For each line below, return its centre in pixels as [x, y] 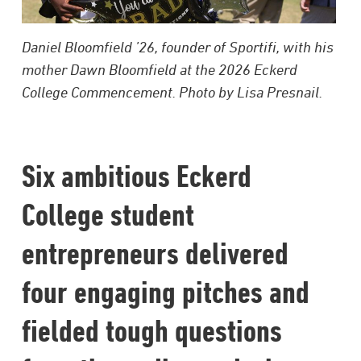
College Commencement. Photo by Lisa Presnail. [172, 92]
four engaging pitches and [165, 293]
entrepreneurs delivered [155, 254]
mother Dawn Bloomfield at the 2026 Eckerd [159, 70]
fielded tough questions [151, 331]
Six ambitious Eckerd [136, 176]
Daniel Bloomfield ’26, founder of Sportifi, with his [177, 47]
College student [108, 215]
